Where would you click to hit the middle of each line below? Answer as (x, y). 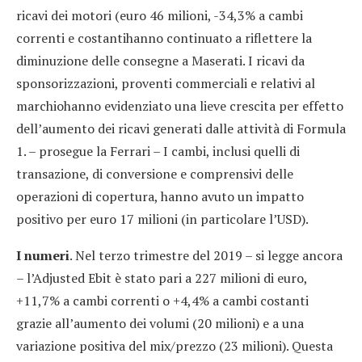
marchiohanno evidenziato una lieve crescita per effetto (180, 106)
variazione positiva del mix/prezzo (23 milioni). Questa (175, 346)
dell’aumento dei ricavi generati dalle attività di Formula (181, 129)
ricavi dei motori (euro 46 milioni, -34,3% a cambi (160, 16)
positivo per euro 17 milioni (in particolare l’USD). (162, 219)
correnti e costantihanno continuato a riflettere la (164, 38)
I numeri (43, 256)
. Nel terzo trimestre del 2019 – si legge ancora (206, 256)
